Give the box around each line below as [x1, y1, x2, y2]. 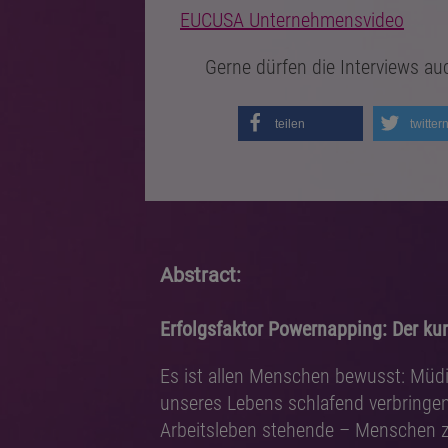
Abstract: [160, 262, 241, 287]
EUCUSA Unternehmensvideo [180, 8, 404, 33]
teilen [275, 117, 305, 132]
